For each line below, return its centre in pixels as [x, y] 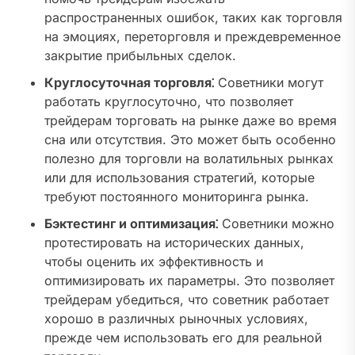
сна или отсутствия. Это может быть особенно [190, 140]
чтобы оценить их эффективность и [154, 262]
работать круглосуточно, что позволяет [169, 102]
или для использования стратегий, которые [179, 178]
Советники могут [269, 83]
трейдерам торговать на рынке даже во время [191, 121]
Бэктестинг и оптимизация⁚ [131, 224]
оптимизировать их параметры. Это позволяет [189, 281]
